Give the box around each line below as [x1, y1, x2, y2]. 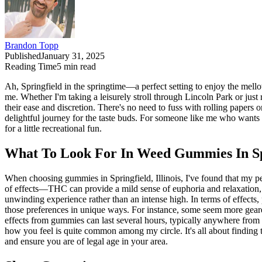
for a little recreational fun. [5, 123, 102, 134]
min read [61, 61, 96, 72]
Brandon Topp [5, 40, 58, 51]
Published [5, 51, 41, 61]
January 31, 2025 [41, 51, 105, 61]
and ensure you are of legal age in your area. [5, 236, 168, 247]
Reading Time [5, 61, 57, 72]
